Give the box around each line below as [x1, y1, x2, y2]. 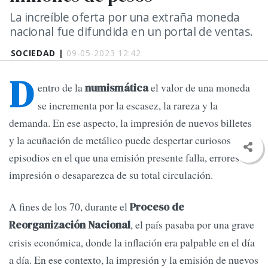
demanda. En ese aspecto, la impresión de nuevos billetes [9, 115, 252, 130]
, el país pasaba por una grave [130, 217, 254, 232]
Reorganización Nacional [9, 218, 130, 233]
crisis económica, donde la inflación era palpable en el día [9, 235, 255, 250]
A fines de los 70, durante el [9, 199, 130, 214]
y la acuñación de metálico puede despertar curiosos [9, 133, 231, 148]
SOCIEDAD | [10, 47, 67, 59]
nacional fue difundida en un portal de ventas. [10, 23, 253, 39]
